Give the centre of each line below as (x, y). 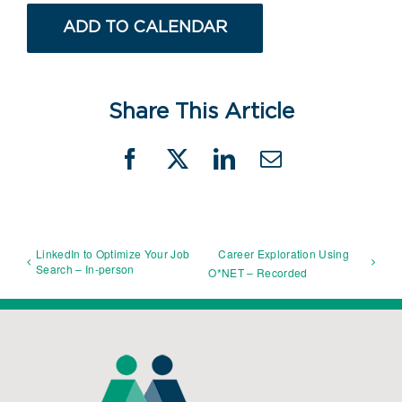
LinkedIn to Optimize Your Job (113, 253)
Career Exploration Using (284, 253)
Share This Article (201, 112)
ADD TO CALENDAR (145, 28)
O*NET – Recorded (258, 272)
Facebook (173, 168)
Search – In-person (85, 269)
